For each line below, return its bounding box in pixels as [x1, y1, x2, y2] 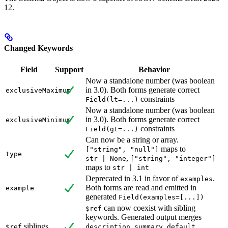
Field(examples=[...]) [119, 193, 204, 201]
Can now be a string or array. [85, 135, 179, 144]
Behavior [138, 65, 170, 74]
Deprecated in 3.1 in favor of [85, 174, 180, 183]
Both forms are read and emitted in [85, 183, 196, 192]
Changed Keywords [4, 43, 73, 52]
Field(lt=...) [85, 95, 138, 103]
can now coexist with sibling [102, 203, 195, 212]
